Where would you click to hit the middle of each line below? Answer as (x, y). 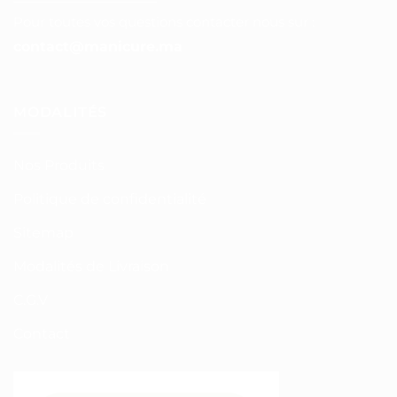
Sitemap (43, 233)
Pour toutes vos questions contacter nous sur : (164, 22)
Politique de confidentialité (110, 199)
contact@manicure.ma (98, 47)
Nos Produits (59, 166)
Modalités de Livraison (91, 267)
